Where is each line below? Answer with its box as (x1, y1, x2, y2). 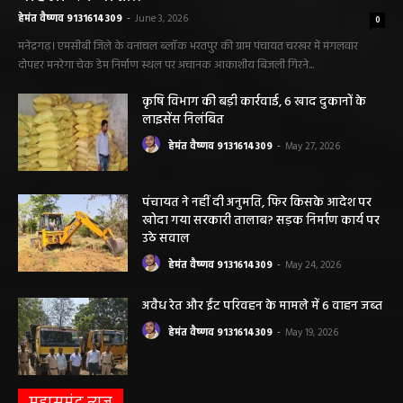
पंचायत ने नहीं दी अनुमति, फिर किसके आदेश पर (142, 192, 372, 213)
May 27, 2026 (285, 139, 341, 156)
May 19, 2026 (285, 325, 339, 342)
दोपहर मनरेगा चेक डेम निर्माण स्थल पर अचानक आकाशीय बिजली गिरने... (18, 56, 314, 76)
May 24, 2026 (285, 257, 342, 274)
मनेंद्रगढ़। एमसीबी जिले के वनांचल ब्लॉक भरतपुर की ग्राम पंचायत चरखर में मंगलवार (18, 37, 358, 57)
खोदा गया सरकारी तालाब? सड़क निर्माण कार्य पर (142, 210, 381, 231)
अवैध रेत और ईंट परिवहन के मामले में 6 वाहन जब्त (142, 295, 383, 317)
